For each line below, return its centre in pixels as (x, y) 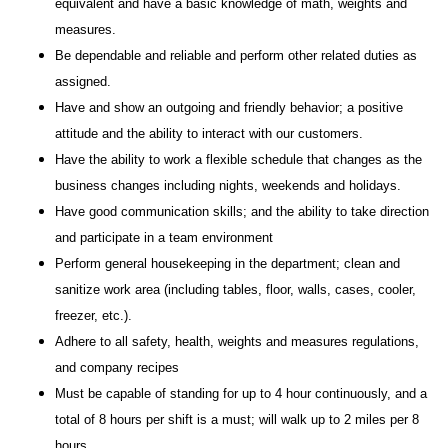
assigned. (83, 81)
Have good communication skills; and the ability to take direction (242, 211)
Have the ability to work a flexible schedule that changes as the (238, 159)
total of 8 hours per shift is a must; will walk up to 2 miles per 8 (237, 419)
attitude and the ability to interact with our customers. (209, 133)
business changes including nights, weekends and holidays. (228, 185)
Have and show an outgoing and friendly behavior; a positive (229, 107)
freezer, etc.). (93, 315)
